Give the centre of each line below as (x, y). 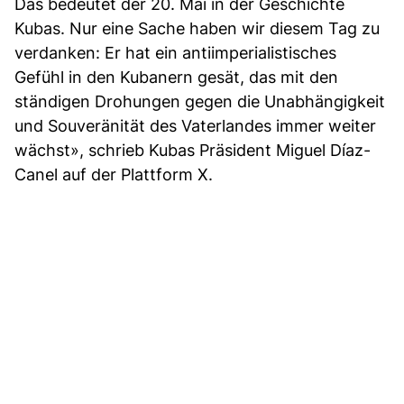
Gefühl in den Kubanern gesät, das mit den (176, 77)
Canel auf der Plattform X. (114, 174)
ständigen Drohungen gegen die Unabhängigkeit (200, 101)
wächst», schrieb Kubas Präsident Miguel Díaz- (193, 150)
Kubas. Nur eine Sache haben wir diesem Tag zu (197, 28)
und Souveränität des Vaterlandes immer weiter (195, 125)
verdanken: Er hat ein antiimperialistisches (175, 52)
